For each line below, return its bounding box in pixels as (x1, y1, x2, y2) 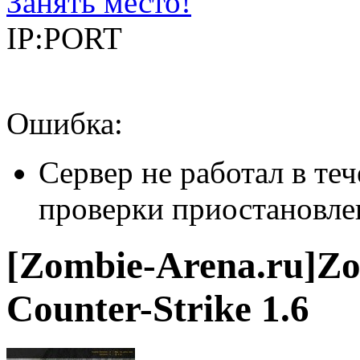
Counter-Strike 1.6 (6, 288, 309, 330)
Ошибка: (6, 106, 123, 141)
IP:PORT (6, 21, 122, 55)
